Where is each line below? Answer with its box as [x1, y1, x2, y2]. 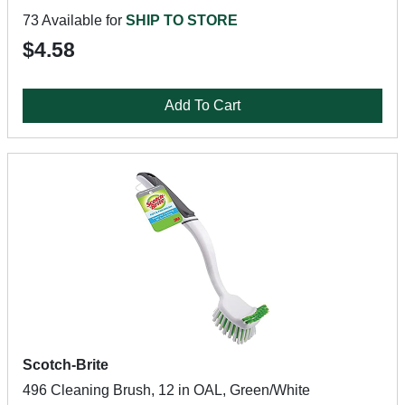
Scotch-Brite [23, 357, 108, 372]
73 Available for [23, 13, 126, 28]
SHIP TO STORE [126, 13, 238, 28]
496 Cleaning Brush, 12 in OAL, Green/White [23, 382, 310, 398]
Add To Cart [165, 98, 240, 113]
